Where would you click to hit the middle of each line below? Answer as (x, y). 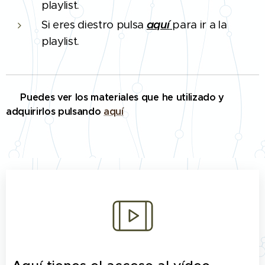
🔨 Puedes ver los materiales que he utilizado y (115, 97)
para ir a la (200, 24)
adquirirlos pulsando (54, 111)
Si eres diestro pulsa (94, 24)
